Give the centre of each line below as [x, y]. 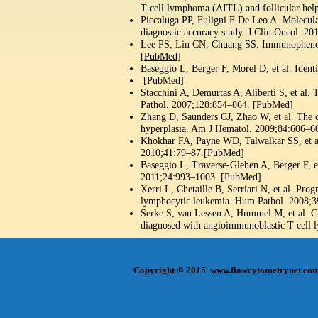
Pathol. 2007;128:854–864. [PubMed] [217, 105]
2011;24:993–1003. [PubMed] [201, 177]
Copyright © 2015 [172, 270]
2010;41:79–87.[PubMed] [192, 153]
